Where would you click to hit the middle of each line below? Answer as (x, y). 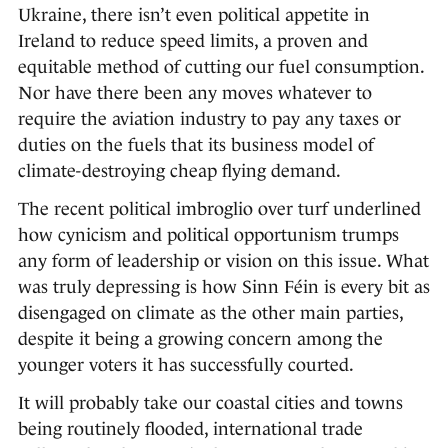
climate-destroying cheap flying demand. (179, 171)
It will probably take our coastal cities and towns (210, 403)
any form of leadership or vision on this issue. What (223, 261)
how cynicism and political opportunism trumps (208, 235)
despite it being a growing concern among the (200, 339)
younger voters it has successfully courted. (186, 365)
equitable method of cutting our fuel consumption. (221, 67)
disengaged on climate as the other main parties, (210, 313)
